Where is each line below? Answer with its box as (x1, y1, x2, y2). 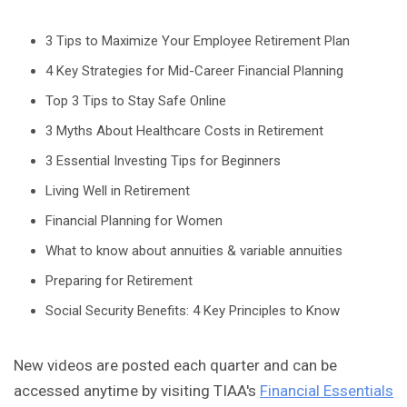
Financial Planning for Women (45, 213, 223, 230)
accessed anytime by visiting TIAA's (14, 382, 260, 401)
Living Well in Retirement (45, 183, 190, 200)
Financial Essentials (260, 382, 393, 401)
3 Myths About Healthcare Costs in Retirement (45, 123, 323, 140)
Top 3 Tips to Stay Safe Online (45, 93, 226, 110)
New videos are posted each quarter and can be (14, 356, 337, 375)
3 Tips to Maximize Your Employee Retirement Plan (45, 33, 350, 50)
